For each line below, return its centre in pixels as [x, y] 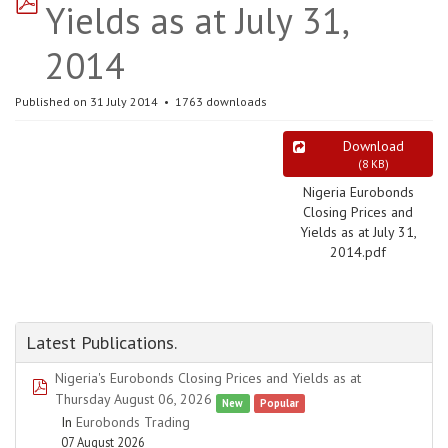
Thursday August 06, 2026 [133, 399]
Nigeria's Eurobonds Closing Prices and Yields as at [208, 378]
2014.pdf [358, 252]
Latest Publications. [101, 342]
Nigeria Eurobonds [358, 192]
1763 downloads [219, 101]
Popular [279, 403]
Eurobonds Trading [133, 422]
